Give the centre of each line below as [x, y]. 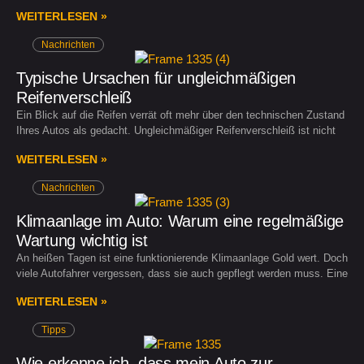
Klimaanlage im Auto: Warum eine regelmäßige [180, 221]
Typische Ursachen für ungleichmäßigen [156, 78]
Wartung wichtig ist [82, 240]
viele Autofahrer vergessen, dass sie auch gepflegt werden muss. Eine [182, 273]
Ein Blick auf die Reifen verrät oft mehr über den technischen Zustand [180, 115]
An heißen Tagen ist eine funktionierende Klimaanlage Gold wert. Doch [182, 258]
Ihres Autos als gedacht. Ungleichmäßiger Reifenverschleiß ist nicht [176, 131]
